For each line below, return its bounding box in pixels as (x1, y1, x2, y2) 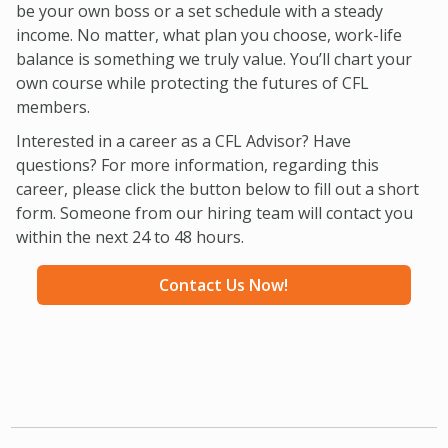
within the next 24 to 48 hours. (16, 226, 244, 248)
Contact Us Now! (159, 274, 289, 296)
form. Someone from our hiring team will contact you (16, 202, 413, 224)
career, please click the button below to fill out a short (16, 178, 419, 200)
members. (16, 96, 90, 118)
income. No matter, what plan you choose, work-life (16, 24, 402, 46)
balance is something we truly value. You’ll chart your (16, 48, 412, 70)
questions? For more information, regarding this (16, 154, 379, 176)
